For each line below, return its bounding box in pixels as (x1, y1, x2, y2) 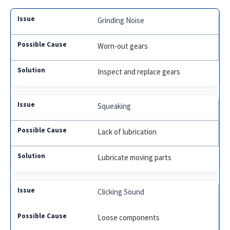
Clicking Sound (98, 187, 145, 197)
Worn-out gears (98, 41, 148, 51)
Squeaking (98, 101, 131, 111)
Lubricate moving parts (98, 152, 172, 163)
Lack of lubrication (98, 127, 157, 137)
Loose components (98, 213, 160, 223)
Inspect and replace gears (98, 67, 181, 77)
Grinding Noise (98, 15, 145, 26)
